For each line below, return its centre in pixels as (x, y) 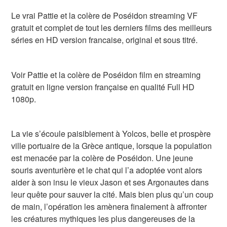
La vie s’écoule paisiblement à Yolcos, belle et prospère (111, 134)
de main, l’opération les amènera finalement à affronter (109, 207)
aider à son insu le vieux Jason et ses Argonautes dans (110, 182)
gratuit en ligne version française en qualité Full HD (103, 87)
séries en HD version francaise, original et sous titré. (105, 40)
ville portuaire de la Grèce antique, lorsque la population (112, 146)
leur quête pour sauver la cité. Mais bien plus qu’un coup (112, 195)
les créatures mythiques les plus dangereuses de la (103, 219)
